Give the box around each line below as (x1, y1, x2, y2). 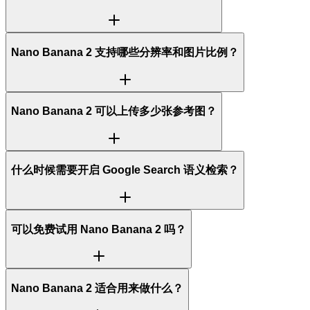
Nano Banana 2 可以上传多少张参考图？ (11, 105, 217, 118)
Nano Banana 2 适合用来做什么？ (11, 282, 183, 294)
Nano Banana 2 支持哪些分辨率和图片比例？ (11, 46, 239, 58)
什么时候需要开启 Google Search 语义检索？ (11, 164, 239, 176)
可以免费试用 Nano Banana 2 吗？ (11, 223, 186, 235)
